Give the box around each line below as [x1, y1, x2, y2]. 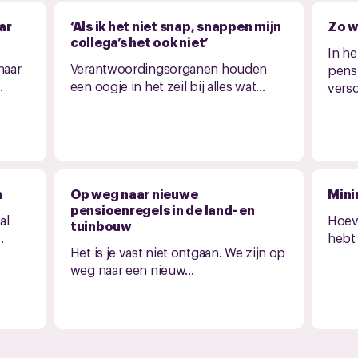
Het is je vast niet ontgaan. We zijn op [70, 243, 286, 261]
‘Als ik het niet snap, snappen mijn [70, 17, 281, 34]
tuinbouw [70, 217, 132, 234]
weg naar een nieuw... [70, 261, 194, 278]
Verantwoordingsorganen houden [70, 59, 268, 77]
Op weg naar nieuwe [70, 185, 198, 202]
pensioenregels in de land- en [70, 201, 255, 218]
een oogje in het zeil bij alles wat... [70, 77, 265, 94]
